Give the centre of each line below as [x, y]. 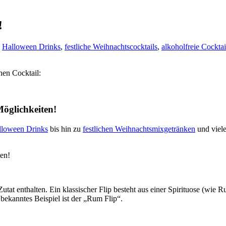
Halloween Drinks [31, 46]
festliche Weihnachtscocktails [111, 46]
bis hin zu [65, 129]
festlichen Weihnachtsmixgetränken [139, 129]
